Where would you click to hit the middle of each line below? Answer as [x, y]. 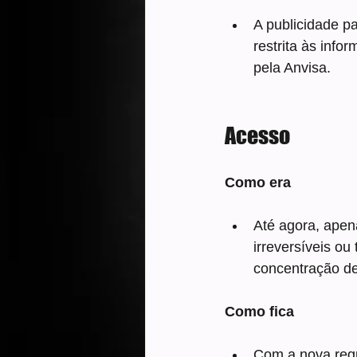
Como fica [259, 312]
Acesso [257, 136]
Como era [258, 183]
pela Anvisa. [292, 68]
